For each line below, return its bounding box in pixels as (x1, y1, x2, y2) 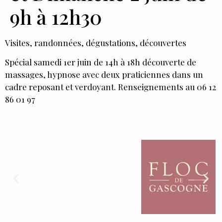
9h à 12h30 (10, 3, 102, 30)
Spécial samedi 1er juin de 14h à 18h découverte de (5, 56, 196, 67)
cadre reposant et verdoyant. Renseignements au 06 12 (5, 81, 216, 92)
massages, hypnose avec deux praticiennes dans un (5, 68, 203, 80)
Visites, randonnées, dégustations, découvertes (5, 37, 186, 48)
